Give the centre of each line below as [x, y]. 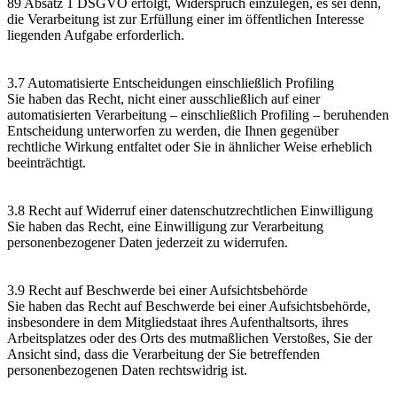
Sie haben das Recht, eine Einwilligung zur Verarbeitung [165, 226]
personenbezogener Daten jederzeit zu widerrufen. [148, 242]
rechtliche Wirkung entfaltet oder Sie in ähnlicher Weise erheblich [190, 146]
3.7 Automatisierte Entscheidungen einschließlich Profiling [171, 82]
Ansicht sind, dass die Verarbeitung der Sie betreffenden [163, 354]
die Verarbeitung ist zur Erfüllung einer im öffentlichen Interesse [186, 19]
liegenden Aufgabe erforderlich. [96, 35]
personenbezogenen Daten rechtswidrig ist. [127, 370]
